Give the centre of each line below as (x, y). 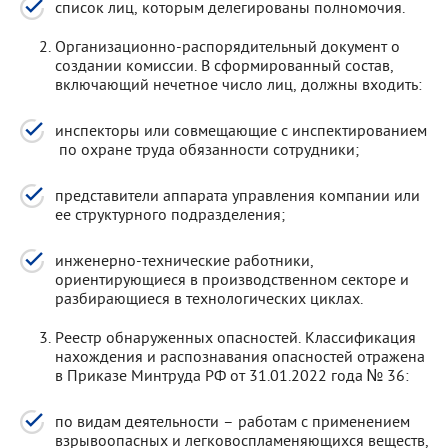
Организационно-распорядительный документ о (227, 46)
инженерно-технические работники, (184, 260)
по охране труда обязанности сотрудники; (207, 149)
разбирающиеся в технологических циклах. (209, 298)
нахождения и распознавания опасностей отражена (240, 356)
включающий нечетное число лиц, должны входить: (238, 84)
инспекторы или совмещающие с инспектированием (241, 130)
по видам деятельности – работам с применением (232, 421)
